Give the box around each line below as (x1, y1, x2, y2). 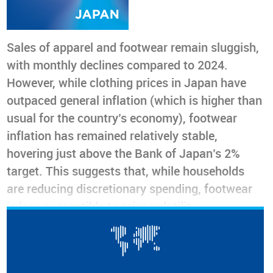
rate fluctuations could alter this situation (7, 235, 230, 249)
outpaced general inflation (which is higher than (7, 94, 263, 108)
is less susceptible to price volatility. (7, 200, 200, 214)
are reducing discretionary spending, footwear (7, 182, 253, 196)
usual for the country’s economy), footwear (7, 112, 238, 126)
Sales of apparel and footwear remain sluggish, (7, 41, 260, 55)
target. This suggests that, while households (7, 165, 245, 179)
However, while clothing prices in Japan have (7, 76, 247, 90)
